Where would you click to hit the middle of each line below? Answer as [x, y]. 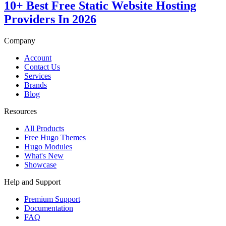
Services [38, 76]
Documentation [49, 208]
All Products [44, 129]
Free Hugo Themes [55, 138]
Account [38, 58]
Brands [36, 85]
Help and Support [32, 182]
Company [20, 41]
